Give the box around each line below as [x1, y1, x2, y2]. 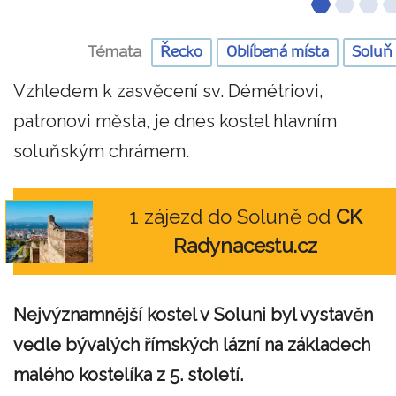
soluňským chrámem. [13, 141, 189, 163]
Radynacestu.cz [173, 234, 317, 258]
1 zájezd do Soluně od [129, 205, 336, 229]
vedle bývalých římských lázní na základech [13, 333, 370, 355]
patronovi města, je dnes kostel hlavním [13, 110, 337, 133]
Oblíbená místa [225, 44, 329, 60]
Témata [87, 42, 142, 61]
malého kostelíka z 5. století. [13, 363, 243, 385]
